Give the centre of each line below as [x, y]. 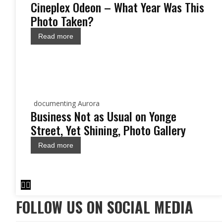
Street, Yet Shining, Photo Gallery [108, 130]
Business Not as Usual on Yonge [104, 116]
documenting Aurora [67, 103]
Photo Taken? [62, 21]
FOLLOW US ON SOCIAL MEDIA [105, 207]
